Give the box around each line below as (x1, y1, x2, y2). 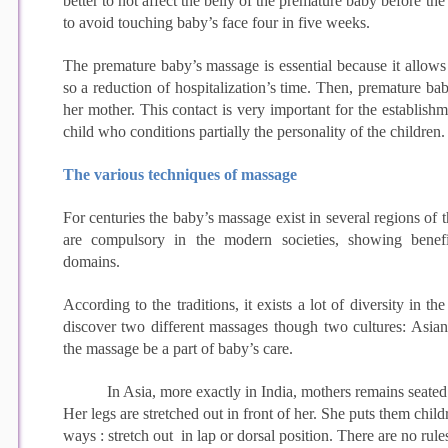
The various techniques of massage (62, 165, 297, 183)
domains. (62, 252, 120, 270)
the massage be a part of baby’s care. (62, 339, 293, 357)
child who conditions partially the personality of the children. (62, 122, 445, 140)
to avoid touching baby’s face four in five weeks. (62, 13, 370, 31)
